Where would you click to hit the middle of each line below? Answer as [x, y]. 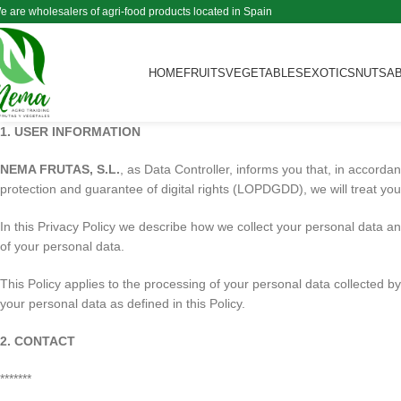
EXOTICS [329, 73]
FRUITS [204, 73]
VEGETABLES [264, 73]
